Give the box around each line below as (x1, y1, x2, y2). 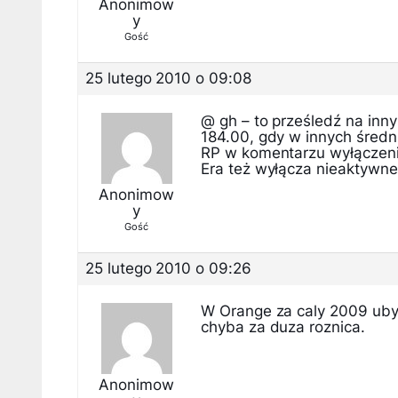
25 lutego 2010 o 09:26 (85, 259, 251, 277)
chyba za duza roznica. (201, 318, 365, 336)
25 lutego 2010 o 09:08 (85, 69, 251, 87)
